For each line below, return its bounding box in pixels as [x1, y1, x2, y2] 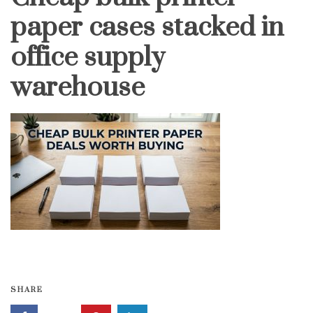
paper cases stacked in [10, 10, 284, 45]
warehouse [10, 70, 145, 105]
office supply [10, 40, 165, 75]
